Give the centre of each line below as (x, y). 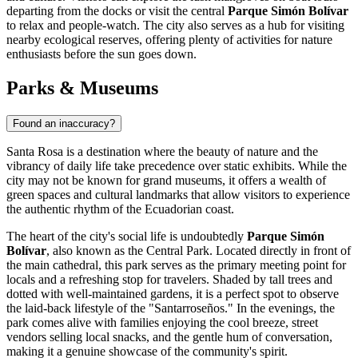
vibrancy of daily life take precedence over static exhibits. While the (177, 165)
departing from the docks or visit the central (117, 10)
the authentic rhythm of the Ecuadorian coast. (120, 209)
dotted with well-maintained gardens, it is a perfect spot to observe (173, 293)
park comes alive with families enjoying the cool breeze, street (162, 322)
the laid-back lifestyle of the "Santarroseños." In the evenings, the (171, 308)
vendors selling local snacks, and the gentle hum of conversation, (169, 336)
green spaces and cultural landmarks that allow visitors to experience (178, 194)
